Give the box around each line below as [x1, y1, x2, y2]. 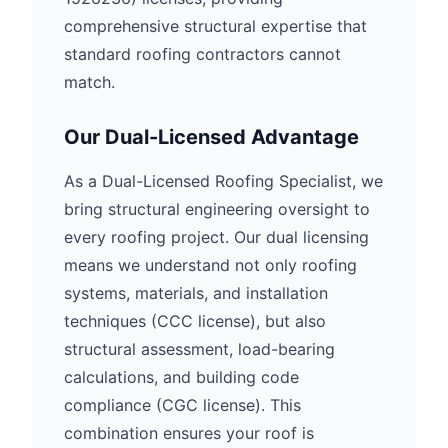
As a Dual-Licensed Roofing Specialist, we [64, 171, 383, 191]
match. [64, 72, 115, 92]
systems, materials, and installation [64, 283, 328, 303]
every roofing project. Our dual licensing [64, 227, 369, 247]
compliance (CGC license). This [64, 395, 301, 415]
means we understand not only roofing [64, 255, 357, 275]
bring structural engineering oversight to [64, 199, 370, 219]
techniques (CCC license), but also [64, 311, 326, 331]
